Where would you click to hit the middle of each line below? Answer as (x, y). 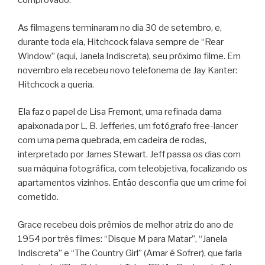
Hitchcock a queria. (56, 84)
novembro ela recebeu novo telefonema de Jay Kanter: (127, 70)
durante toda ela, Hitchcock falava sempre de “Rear (121, 42)
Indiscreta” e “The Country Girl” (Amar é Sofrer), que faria (130, 253)
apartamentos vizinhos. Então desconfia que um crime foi (132, 183)
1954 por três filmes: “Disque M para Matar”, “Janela (122, 239)
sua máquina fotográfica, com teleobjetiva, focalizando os (132, 169)
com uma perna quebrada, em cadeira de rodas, (112, 140)
